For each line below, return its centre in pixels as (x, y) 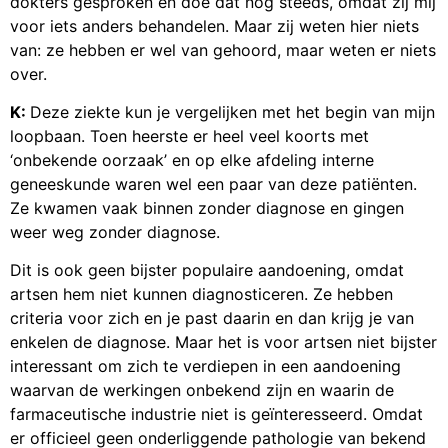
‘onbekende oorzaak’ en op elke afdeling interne (192, 160)
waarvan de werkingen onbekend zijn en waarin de (202, 390)
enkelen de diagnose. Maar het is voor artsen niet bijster (223, 342)
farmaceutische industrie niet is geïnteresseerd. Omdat (216, 414)
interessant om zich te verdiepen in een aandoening (205, 366)
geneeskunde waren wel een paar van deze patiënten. (213, 184)
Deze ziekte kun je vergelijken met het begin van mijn (232, 112)
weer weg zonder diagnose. (115, 232)
